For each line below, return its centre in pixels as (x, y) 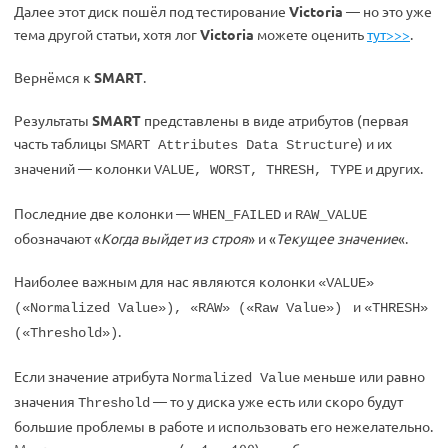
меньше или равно (362, 376)
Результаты (53, 120)
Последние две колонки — (103, 213)
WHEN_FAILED (237, 215)
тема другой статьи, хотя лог (107, 34)
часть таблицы (62, 143)
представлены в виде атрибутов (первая (275, 120)
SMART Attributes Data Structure (234, 145)
